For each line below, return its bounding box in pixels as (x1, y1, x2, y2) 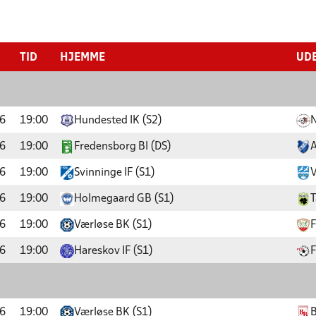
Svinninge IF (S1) (74, 168, 155, 178)
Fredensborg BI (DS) (74, 142, 171, 152)
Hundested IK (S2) (74, 116, 162, 126)
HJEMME (60, 53, 105, 63)
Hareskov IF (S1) (74, 246, 153, 256)
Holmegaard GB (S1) (74, 194, 174, 204)
